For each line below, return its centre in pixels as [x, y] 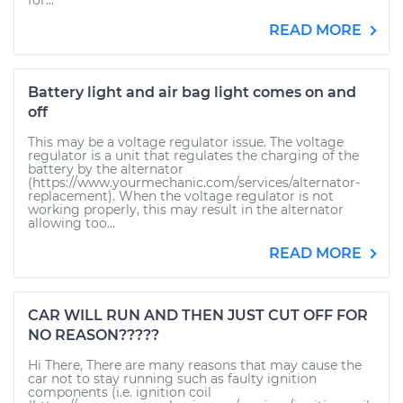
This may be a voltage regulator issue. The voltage [186, 142]
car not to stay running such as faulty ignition [172, 379]
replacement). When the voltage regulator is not [181, 196]
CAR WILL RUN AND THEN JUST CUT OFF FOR [198, 315]
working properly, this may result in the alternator [186, 210]
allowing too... [72, 223]
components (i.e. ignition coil [120, 392]
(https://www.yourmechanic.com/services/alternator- [194, 183]
